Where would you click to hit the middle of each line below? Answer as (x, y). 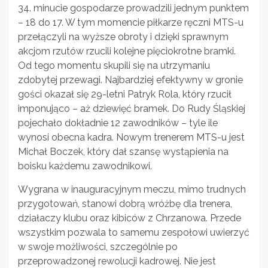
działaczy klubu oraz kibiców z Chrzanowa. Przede (130, 218)
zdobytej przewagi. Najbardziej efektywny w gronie (130, 80)
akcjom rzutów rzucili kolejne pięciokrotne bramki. (127, 51)
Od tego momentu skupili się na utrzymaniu (114, 65)
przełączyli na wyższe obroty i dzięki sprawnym (123, 36)
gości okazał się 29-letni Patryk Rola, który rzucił (125, 94)
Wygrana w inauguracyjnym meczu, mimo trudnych (132, 189)
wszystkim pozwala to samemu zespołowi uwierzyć (134, 232)
